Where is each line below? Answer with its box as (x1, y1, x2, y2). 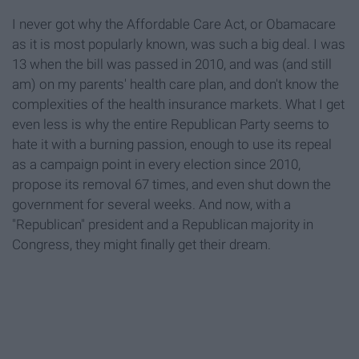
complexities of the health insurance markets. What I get (12, 96, 345, 113)
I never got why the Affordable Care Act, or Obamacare (12, 16, 336, 33)
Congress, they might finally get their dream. (12, 236, 271, 253)
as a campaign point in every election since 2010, (12, 156, 301, 173)
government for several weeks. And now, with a (12, 196, 291, 213)
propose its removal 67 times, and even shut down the (12, 176, 331, 193)
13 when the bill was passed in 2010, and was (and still (12, 56, 332, 73)
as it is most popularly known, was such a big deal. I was (12, 36, 345, 53)
